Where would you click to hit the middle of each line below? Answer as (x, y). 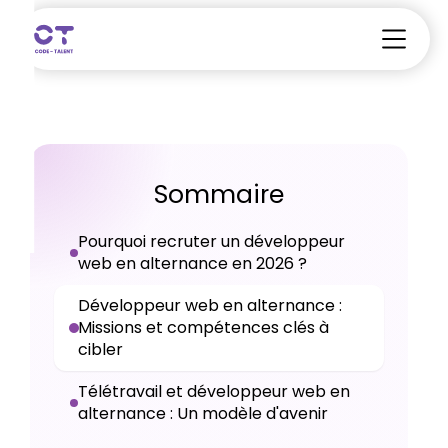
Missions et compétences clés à (203, 327)
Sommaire (219, 194)
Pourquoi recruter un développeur (211, 241)
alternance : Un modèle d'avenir (203, 413)
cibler (100, 349)
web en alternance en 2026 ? (192, 263)
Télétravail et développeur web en (214, 391)
